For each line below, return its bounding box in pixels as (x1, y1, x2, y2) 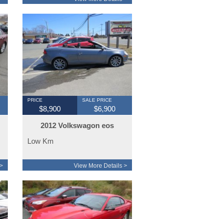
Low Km (27, 137, 54, 146)
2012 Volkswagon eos (40, 121, 114, 130)
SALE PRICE (82, 97, 112, 103)
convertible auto (49, 131, 105, 140)
